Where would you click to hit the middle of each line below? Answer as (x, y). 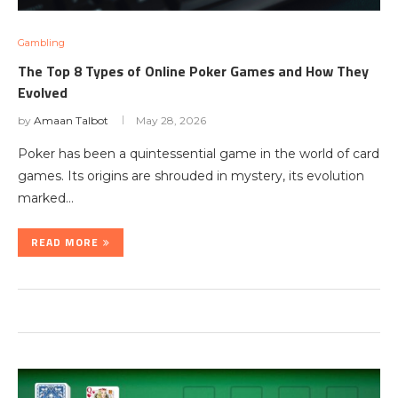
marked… (46, 198)
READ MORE (65, 242)
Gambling (41, 43)
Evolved (43, 92)
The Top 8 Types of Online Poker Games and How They (193, 71)
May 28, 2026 (171, 120)
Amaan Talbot (71, 120)
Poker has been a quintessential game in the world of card (199, 154)
